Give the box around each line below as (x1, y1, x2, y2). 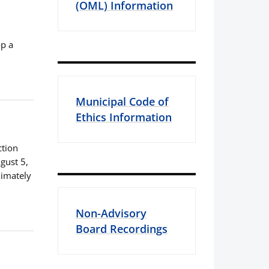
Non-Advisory (76, 206, 147, 220)
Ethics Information (76, 110, 172, 124)
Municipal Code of (76, 94, 169, 109)
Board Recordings (76, 222, 168, 236)
